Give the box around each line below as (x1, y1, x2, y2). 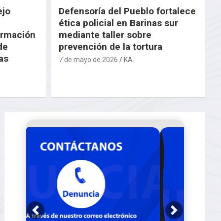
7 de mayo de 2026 (58, 55, 118, 64)
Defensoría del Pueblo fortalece (58, 5, 196, 17)
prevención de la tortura (58, 40, 162, 52)
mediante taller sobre (58, 29, 151, 40)
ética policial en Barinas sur (58, 17, 178, 29)
